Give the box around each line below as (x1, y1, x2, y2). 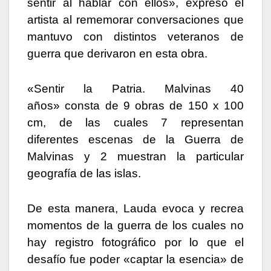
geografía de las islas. (27, 167, 141, 180)
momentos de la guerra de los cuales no (27, 219, 244, 232)
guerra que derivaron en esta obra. (27, 47, 207, 60)
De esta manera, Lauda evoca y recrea (27, 202, 244, 215)
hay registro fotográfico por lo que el (27, 236, 244, 249)
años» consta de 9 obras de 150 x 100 (27, 99, 244, 113)
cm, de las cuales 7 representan (27, 116, 244, 129)
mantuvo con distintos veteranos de (27, 30, 244, 44)
